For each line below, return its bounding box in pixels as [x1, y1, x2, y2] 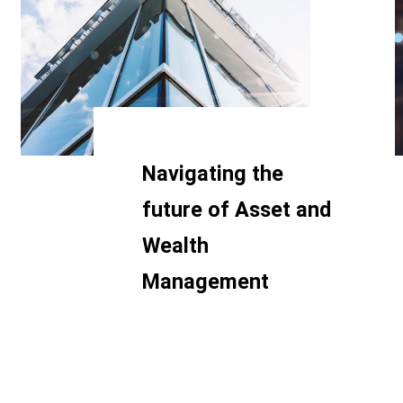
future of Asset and [141, 196, 331, 222]
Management [141, 268, 269, 294]
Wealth [141, 232, 209, 258]
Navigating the [141, 160, 283, 186]
